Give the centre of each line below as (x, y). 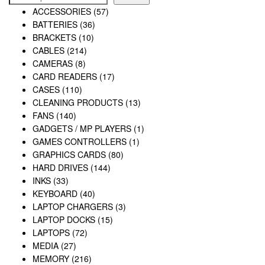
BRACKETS (54, 37)
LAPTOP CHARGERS (73, 206)
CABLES (49, 50)
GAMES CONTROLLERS (80, 141)
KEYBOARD (55, 193)
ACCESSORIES (62, 11)
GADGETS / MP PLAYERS (82, 128)
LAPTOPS (51, 232)
